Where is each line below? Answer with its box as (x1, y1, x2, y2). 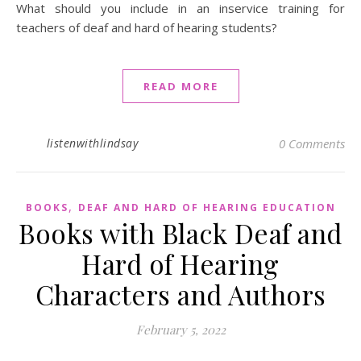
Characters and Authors (35, 276, 326, 313)
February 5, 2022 (135, 322, 226, 338)
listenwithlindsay (46, 135, 138, 151)
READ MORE (143, 79, 218, 94)
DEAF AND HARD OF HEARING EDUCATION (77, 201, 336, 215)
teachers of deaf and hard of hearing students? (16, 19, 277, 36)
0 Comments (279, 135, 345, 152)
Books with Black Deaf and (19, 215, 342, 251)
